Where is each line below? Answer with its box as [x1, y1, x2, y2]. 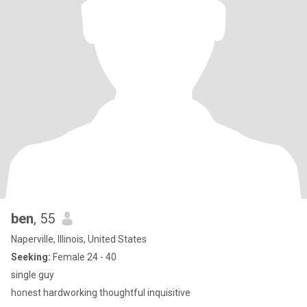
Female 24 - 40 [51, 251, 116, 262]
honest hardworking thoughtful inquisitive [11, 287, 191, 298]
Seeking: [11, 251, 51, 262]
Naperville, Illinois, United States [11, 234, 147, 245]
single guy [11, 269, 54, 280]
